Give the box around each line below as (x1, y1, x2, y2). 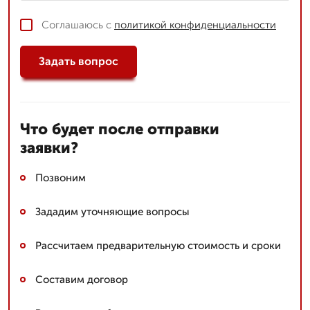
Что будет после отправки (20, 119, 219, 138)
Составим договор (35, 273, 128, 286)
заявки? (20, 138, 78, 157)
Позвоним (35, 171, 86, 184)
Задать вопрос (39, 55, 118, 69)
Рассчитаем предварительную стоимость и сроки (35, 239, 281, 252)
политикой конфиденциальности (114, 18, 276, 31)
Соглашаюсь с (42, 18, 114, 31)
